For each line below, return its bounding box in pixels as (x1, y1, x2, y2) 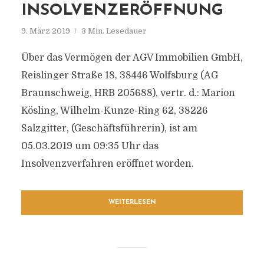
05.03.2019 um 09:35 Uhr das (21, 141, 159, 151)
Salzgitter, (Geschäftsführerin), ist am (21, 123, 197, 134)
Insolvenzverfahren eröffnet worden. (21, 159, 194, 169)
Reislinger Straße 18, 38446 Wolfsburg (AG (21, 70, 218, 81)
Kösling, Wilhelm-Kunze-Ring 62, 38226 (21, 105, 208, 116)
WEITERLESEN (108, 199, 156, 206)
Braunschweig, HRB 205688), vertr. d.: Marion (21, 88, 235, 98)
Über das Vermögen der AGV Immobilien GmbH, (21, 52, 243, 63)
